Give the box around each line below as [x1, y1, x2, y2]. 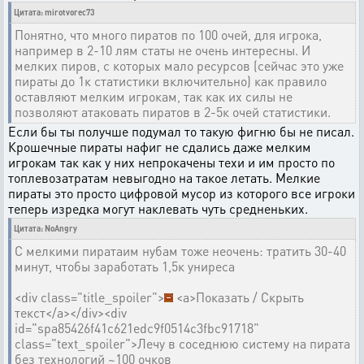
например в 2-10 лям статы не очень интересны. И [15, 41, 310, 58]
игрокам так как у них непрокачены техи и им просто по [8, 154, 335, 171]
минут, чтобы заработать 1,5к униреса [15, 258, 235, 275]
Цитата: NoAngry [14, 223, 77, 233]
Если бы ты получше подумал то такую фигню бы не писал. [8, 123, 354, 140]
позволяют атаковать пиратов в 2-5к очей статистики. [15, 103, 331, 120]
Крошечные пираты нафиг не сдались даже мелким [8, 138, 311, 155]
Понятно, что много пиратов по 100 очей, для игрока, [15, 26, 322, 43]
